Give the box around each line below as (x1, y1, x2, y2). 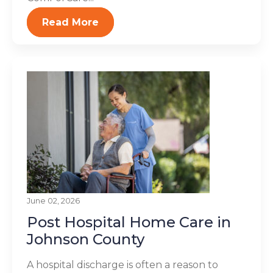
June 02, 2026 (27, 196, 80, 205)
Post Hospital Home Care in (27, 213, 231, 231)
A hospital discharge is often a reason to (27, 259, 218, 271)
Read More (42, 16, 99, 28)
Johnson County (27, 230, 144, 248)
